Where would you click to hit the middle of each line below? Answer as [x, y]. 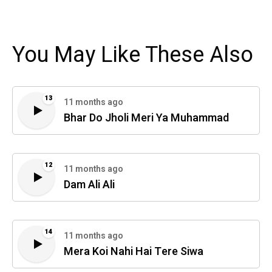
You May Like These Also [133, 55]
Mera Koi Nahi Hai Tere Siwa [134, 252]
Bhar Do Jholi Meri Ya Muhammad [146, 118]
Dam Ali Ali [89, 185]
